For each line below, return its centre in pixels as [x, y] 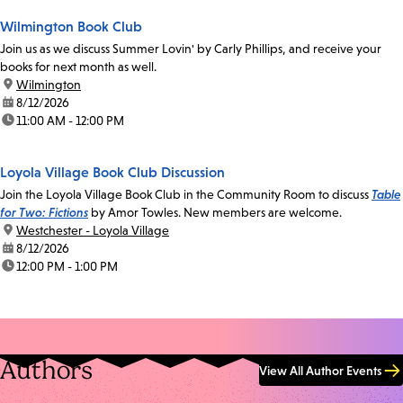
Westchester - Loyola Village [93, 230]
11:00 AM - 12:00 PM [70, 120]
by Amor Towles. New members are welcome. [215, 212]
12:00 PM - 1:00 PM [67, 266]
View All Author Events [320, 370]
